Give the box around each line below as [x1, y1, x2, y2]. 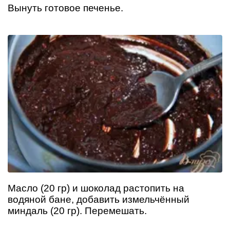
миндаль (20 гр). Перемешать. [8, 205, 147, 216]
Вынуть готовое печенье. [8, 2, 123, 13]
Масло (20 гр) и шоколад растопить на [8, 182, 184, 194]
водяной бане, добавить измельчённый [8, 194, 189, 205]
